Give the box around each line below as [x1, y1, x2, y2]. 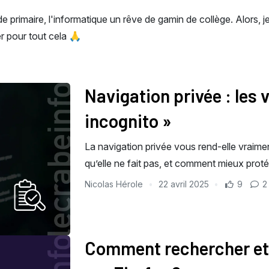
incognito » [85, 110, 172, 131]
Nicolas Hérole [85, 179, 145, 189]
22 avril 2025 [158, 179, 209, 189]
